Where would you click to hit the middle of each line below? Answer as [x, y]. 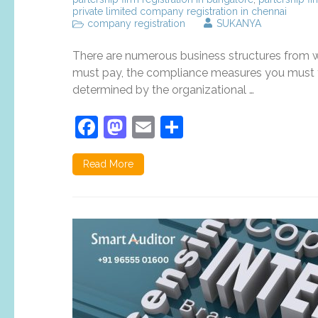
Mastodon [178, 127]
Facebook [149, 127]
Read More [108, 164]
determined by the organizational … [163, 90]
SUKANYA [239, 23]
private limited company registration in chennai [180, 11]
